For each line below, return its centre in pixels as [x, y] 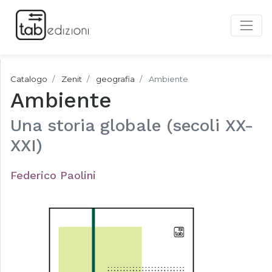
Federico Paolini [53, 175]
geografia [115, 79]
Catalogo [29, 79]
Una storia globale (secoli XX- [132, 125]
